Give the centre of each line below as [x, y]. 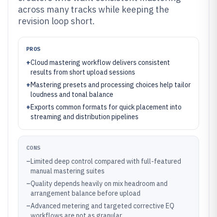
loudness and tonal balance [72, 94]
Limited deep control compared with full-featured [106, 161]
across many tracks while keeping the [93, 9]
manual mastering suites [68, 171]
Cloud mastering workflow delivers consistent [100, 62]
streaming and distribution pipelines [85, 117]
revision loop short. [56, 21]
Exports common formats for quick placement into [106, 107]
